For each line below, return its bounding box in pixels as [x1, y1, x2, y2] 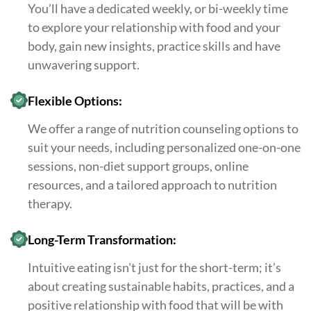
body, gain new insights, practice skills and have [28, 38, 280, 54]
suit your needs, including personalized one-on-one [28, 140, 301, 155]
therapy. [28, 196, 72, 212]
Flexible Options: [28, 93, 122, 109]
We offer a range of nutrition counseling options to [28, 121, 299, 137]
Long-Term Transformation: [28, 232, 176, 248]
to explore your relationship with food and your [28, 19, 280, 35]
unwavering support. [28, 57, 140, 73]
